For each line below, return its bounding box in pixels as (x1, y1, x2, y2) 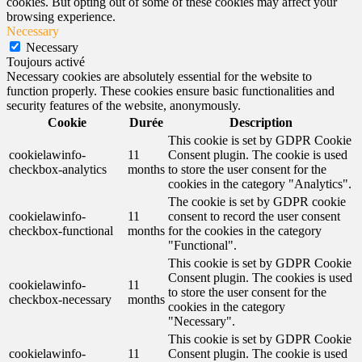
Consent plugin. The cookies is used (168, 271, 352, 284)
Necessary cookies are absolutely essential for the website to (6, 69, 312, 83)
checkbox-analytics (9, 162, 107, 176)
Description (229, 116, 293, 129)
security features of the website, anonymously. (6, 99, 241, 112)
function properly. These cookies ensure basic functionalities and (6, 84, 335, 98)
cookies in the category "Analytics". (168, 177, 351, 191)
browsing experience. (6, 10, 116, 23)
